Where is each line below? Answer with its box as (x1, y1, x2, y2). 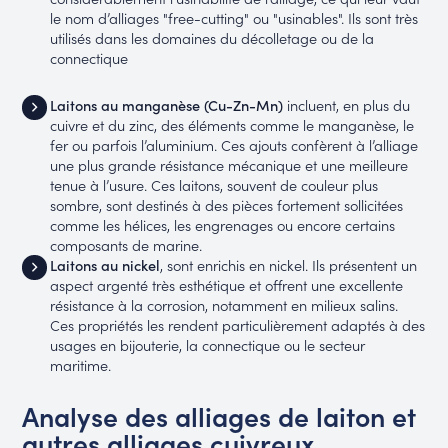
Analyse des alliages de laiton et (22, 397, 417, 435)
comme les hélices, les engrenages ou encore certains (49, 214, 395, 236)
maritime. (49, 354, 111, 376)
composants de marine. (49, 234, 202, 256)
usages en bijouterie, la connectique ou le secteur (49, 334, 365, 356)
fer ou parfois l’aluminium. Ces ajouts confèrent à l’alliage (49, 134, 418, 156)
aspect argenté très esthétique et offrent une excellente (49, 274, 403, 296)
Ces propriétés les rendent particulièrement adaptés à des (49, 314, 425, 336)
